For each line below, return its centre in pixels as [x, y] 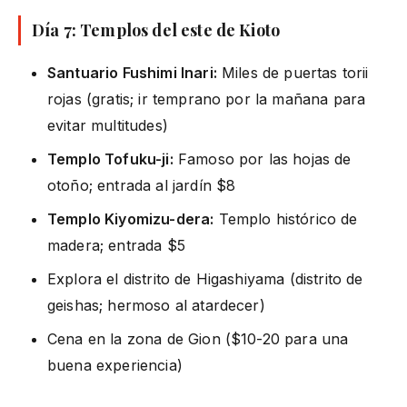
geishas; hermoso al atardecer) [156, 305]
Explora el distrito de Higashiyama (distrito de [205, 278]
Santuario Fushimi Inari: [132, 72]
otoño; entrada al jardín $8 [142, 185]
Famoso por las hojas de [262, 159]
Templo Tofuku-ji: [110, 159]
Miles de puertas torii [293, 72]
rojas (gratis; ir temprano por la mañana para [207, 99]
